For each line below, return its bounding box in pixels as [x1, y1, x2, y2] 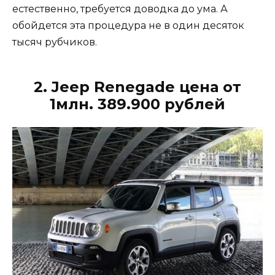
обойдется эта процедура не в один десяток [12, 20, 244, 32]
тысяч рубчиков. [12, 36, 97, 48]
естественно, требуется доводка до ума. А [12, 3, 228, 15]
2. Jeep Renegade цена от [34, 78, 241, 96]
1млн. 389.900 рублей [50, 95, 225, 114]
